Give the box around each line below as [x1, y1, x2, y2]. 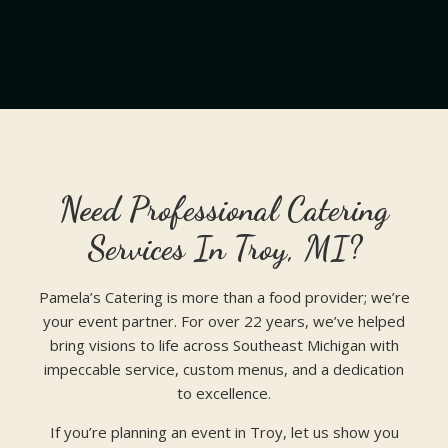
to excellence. [177, 382, 271, 403]
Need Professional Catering [59, 190, 389, 230]
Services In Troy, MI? [86, 229, 362, 269]
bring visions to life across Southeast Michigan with [49, 334, 399, 355]
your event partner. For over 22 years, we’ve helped [43, 310, 405, 331]
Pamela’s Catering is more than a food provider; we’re [38, 286, 410, 307]
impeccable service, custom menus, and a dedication [44, 358, 404, 379]
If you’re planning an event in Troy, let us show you [49, 421, 399, 442]
